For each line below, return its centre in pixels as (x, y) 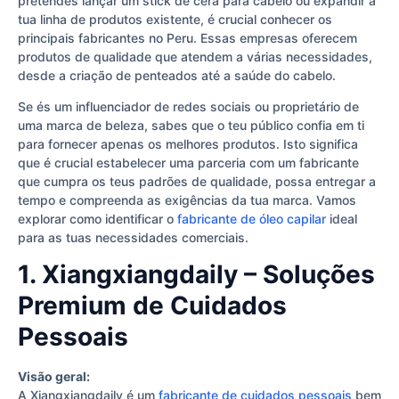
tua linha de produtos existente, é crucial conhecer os (175, 19)
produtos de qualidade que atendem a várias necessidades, (195, 56)
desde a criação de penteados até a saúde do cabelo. (177, 75)
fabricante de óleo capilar (252, 219)
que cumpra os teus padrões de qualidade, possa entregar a (197, 182)
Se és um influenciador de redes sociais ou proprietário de (188, 107)
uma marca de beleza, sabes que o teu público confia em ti (191, 126)
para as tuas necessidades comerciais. (133, 238)
